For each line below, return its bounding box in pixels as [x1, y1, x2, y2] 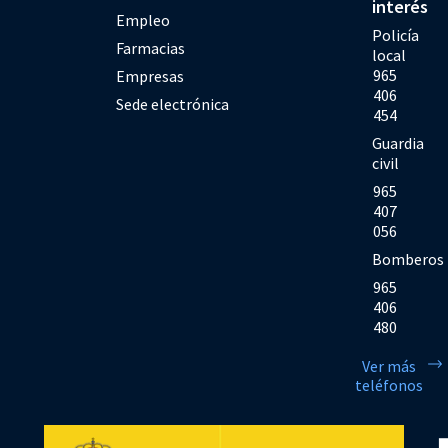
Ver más [362, 356, 417, 376]
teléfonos [355, 375, 424, 395]
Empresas [116, 66, 185, 86]
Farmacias [116, 38, 186, 58]
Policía [372, 25, 420, 45]
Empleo [116, 10, 171, 30]
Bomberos [372, 249, 445, 269]
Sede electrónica [116, 94, 230, 114]
